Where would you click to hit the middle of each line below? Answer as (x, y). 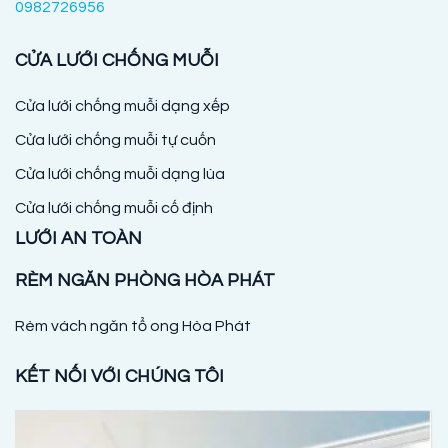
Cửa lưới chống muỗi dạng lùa (120, 174)
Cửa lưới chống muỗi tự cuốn (115, 140)
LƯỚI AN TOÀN (78, 239)
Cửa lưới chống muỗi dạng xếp (122, 106)
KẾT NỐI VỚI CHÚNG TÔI (119, 377)
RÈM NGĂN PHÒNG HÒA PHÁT (145, 281)
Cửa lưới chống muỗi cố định (114, 208)
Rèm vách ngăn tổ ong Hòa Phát (133, 326)
